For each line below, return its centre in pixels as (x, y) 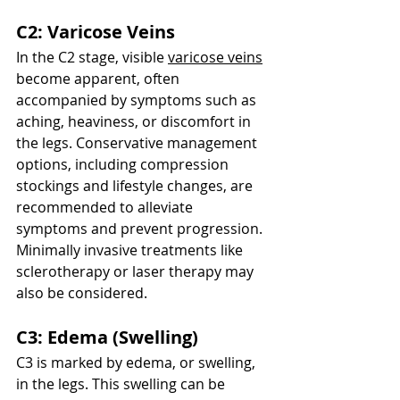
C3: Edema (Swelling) (107, 337)
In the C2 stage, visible (92, 58)
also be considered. (82, 293)
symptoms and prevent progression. (141, 229)
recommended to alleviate (106, 208)
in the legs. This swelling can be (122, 384)
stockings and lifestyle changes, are (136, 186)
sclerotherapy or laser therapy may (137, 272)
